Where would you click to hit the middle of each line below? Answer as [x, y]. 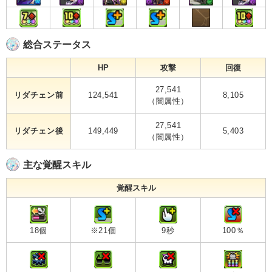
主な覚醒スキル [57, 165]
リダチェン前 [39, 95]
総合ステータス [57, 44]
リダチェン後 [39, 131]
